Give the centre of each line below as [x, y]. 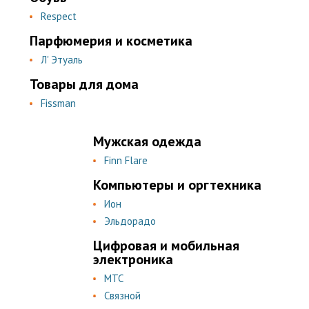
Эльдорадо [130, 221]
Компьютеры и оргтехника [177, 185]
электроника [133, 259]
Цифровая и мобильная [166, 246]
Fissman [58, 103]
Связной [122, 296]
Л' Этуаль [62, 60]
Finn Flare [126, 160]
